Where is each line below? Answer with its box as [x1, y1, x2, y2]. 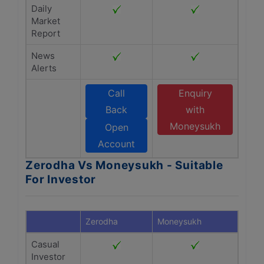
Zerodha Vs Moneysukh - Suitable [25, 159, 223, 172]
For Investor [25, 173, 97, 186]
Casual [31, 239, 60, 250]
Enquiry [178, 87, 212, 99]
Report [31, 28, 60, 39]
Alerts [31, 62, 57, 74]
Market [31, 15, 60, 27]
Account [98, 138, 135, 150]
